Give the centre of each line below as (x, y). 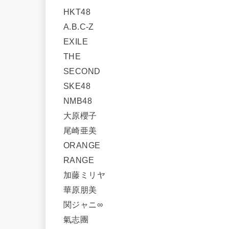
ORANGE (86, 145)
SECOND (86, 71)
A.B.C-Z (83, 26)
